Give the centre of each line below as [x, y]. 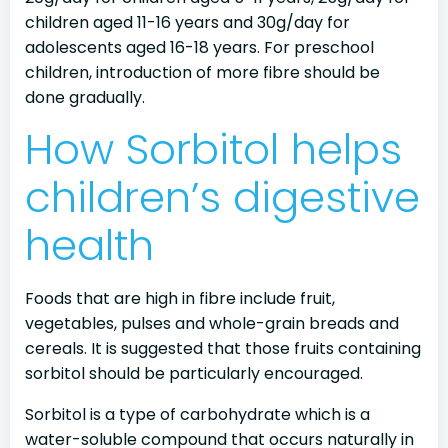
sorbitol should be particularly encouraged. [194, 373]
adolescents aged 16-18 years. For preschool [199, 47]
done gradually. [85, 97]
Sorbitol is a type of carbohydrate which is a [197, 414]
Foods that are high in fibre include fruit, [180, 298]
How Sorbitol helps [213, 149]
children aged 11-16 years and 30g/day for [187, 22]
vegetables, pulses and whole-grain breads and [212, 323]
